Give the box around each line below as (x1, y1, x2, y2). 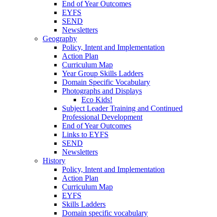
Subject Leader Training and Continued (62, 104, 183, 112)
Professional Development (62, 112, 142, 121)
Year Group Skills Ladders (62, 69, 143, 77)
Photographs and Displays (62, 86, 142, 95)
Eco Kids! (81, 95, 112, 104)
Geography (43, 34, 77, 43)
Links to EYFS (62, 130, 108, 139)
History (43, 156, 65, 165)
